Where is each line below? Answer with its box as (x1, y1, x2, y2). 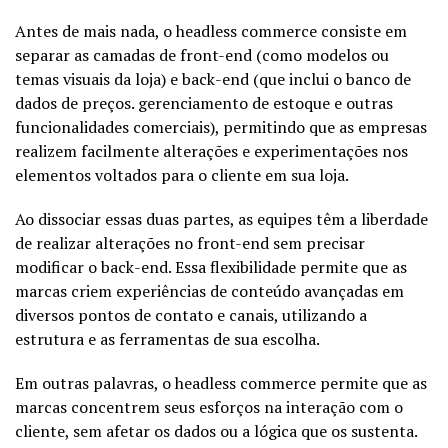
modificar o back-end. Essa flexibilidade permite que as (15, 255, 407, 278)
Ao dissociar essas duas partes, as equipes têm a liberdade (15, 207, 428, 230)
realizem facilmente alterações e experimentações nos (15, 139, 408, 162)
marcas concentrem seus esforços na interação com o (15, 395, 403, 418)
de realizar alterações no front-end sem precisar (15, 231, 365, 254)
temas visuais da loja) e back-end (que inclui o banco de (15, 67, 411, 90)
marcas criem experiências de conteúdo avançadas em (15, 279, 404, 302)
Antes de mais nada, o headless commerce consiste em (15, 19, 407, 42)
